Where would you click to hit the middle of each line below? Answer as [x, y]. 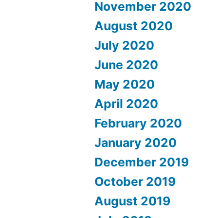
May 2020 [125, 84]
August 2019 [133, 201]
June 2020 [127, 64]
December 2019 [142, 162]
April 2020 [127, 103]
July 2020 [125, 45]
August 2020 [134, 26]
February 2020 [138, 123]
